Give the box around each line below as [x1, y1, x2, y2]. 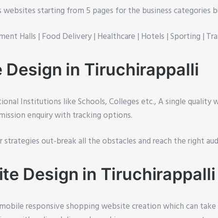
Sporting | [170, 30, 206, 44]
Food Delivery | [42, 30, 97, 44]
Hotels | [141, 30, 170, 44]
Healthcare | [97, 30, 141, 44]
